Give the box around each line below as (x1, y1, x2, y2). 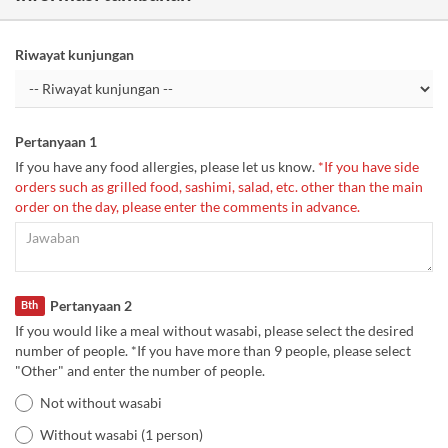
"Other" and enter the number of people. (15, 362, 265, 380)
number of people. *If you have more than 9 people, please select (15, 342, 411, 360)
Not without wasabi (40, 394, 162, 412)
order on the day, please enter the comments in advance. (15, 198, 360, 215)
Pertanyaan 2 (49, 297, 132, 314)
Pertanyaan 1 (15, 133, 97, 150)
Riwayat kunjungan (15, 46, 134, 63)
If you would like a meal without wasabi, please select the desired (15, 322, 414, 340)
